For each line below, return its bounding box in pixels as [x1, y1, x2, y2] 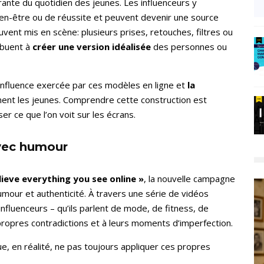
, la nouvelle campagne [144, 173, 235, 185]
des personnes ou [151, 41, 227, 53]
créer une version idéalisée [32, 41, 151, 53]
